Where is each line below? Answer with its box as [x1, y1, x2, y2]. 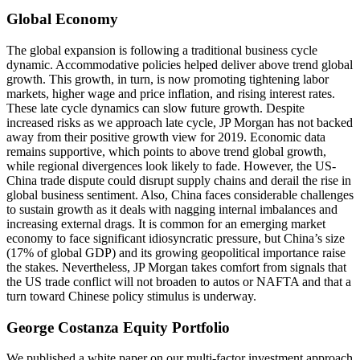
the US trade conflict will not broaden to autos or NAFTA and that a [6, 274, 351, 288]
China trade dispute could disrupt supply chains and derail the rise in [6, 173, 351, 187]
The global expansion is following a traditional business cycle [6, 43, 317, 57]
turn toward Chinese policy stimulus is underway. [6, 288, 256, 303]
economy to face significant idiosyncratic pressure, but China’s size [6, 231, 345, 245]
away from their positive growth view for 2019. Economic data [6, 129, 325, 144]
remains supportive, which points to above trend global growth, [6, 144, 326, 158]
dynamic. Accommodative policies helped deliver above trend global [6, 57, 353, 72]
